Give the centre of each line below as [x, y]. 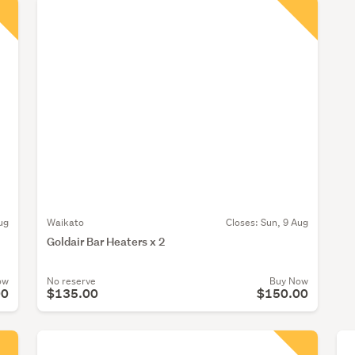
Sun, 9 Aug [284, 222]
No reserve [71, 281]
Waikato [65, 222]
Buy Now [288, 281]
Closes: [243, 222]
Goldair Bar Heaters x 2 [106, 241]
